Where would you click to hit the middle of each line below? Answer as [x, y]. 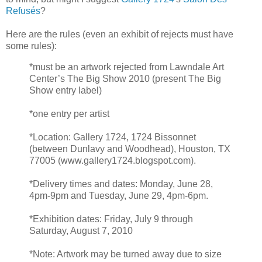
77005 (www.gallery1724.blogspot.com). [113, 160]
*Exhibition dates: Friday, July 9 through [111, 219]
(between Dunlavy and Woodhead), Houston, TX [130, 149]
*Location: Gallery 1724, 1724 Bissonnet [113, 137]
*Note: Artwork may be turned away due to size [125, 254]
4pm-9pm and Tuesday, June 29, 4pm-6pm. [119, 195]
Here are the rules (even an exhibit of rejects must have [120, 34]
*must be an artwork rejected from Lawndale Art [127, 67]
